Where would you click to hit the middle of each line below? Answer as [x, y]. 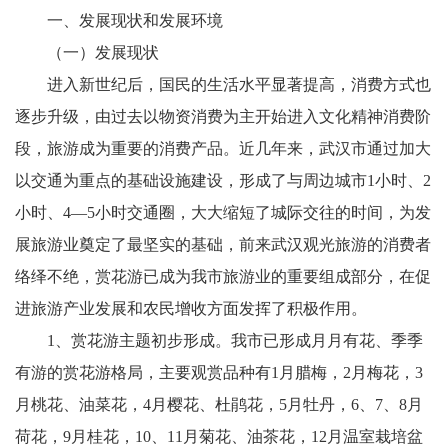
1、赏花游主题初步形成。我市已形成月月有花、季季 [219, 340]
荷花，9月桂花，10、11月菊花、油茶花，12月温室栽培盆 [219, 436]
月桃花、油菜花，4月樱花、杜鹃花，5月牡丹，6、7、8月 [219, 404]
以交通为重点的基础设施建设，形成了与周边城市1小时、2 [223, 180]
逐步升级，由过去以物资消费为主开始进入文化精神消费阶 [223, 116]
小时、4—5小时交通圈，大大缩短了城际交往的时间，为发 [223, 212]
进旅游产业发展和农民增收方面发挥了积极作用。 [207, 308]
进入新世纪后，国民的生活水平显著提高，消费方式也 [223, 84]
